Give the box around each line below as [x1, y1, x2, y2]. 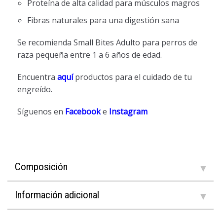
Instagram [109, 106, 147, 117]
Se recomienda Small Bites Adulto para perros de [17, 37, 197, 48]
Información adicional [15, 188, 99, 201]
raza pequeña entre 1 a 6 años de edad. [17, 49, 162, 60]
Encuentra [17, 71, 57, 82]
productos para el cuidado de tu [75, 71, 192, 82]
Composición [15, 160, 68, 173]
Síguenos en [17, 106, 65, 117]
